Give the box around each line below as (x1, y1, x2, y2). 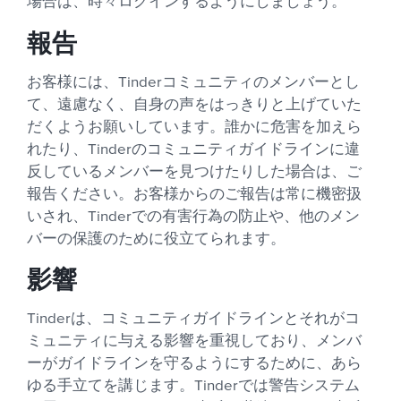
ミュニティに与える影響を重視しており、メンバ (27, 332, 363, 349)
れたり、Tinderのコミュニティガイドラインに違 (27, 141, 361, 158)
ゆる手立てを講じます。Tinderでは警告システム (27, 377, 361, 394)
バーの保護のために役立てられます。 (27, 230, 286, 247)
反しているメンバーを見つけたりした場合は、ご (27, 163, 363, 180)
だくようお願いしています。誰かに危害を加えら (27, 118, 363, 135)
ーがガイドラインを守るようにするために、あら (27, 354, 363, 371)
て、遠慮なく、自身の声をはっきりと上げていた (27, 96, 363, 113)
